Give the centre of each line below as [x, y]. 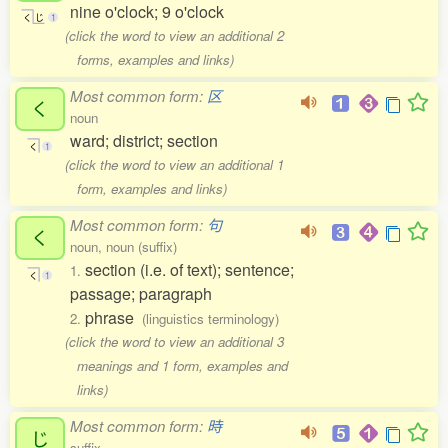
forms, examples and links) [155, 59]
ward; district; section [144, 140]
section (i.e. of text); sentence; [189, 269]
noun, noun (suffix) [123, 246]
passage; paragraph [141, 293]
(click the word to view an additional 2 [175, 35]
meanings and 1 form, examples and [182, 365]
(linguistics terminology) [210, 318]
